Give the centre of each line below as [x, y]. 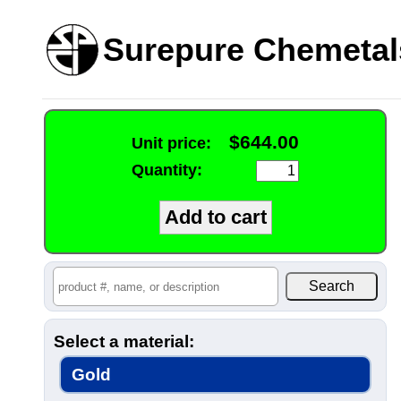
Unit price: [171, 143]
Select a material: [124, 341]
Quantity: [167, 170]
